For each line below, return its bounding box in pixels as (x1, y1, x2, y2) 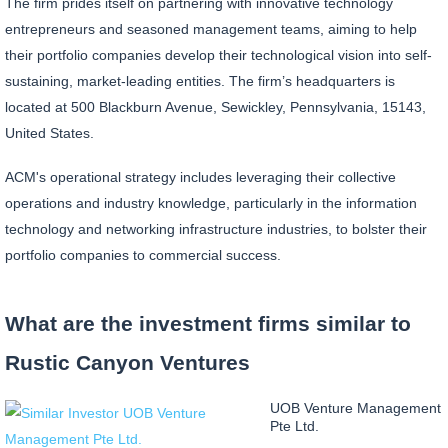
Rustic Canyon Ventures (5, 350, 250, 374)
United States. (5, 125, 94, 142)
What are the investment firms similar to (5, 311, 411, 335)
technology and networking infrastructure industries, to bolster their (5, 221, 427, 238)
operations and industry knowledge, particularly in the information (5, 195, 417, 212)
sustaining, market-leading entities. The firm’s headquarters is (5, 73, 395, 90)
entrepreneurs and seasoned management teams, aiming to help (5, 21, 417, 38)
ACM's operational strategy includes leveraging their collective (5, 169, 396, 186)
